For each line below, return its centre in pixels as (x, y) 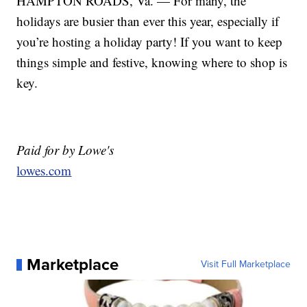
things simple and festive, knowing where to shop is (152, 62)
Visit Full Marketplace (245, 265)
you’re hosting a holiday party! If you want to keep (150, 42)
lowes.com (44, 171)
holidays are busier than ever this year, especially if (148, 21)
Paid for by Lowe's (65, 150)
